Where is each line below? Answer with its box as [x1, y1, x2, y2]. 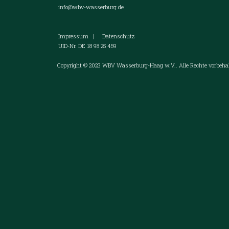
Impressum [58, 32, 88, 40]
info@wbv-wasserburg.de [58, 3, 124, 11]
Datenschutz [102, 32, 134, 40]
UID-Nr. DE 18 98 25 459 [52, 41, 117, 50]
